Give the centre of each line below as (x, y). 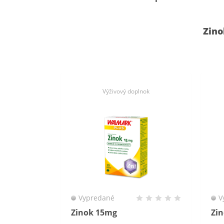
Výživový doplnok (126, 91)
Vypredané (96, 198)
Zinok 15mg (94, 212)
